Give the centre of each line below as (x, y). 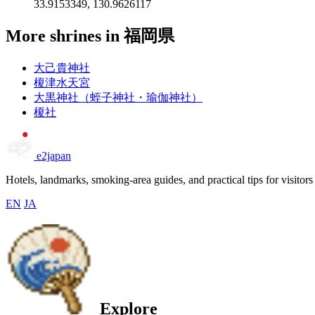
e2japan (54, 155)
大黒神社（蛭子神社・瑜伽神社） (118, 97)
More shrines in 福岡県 (90, 36)
